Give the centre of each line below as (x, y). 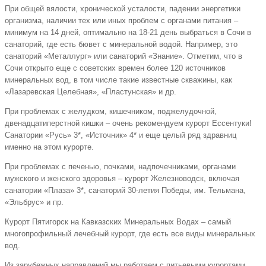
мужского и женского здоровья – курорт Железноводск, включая (122, 179)
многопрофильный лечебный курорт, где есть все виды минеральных (130, 234)
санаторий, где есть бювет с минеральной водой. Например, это (121, 45)
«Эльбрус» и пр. (34, 202)
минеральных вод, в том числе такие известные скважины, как (118, 80)
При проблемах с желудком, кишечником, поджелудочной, (111, 112)
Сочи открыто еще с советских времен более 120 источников (115, 68)
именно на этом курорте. (49, 147)
